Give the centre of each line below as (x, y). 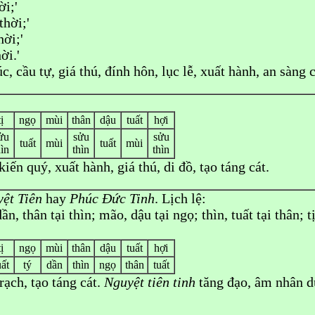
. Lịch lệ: (180, 198)
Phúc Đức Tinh (112, 198)
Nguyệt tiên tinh (150, 282)
